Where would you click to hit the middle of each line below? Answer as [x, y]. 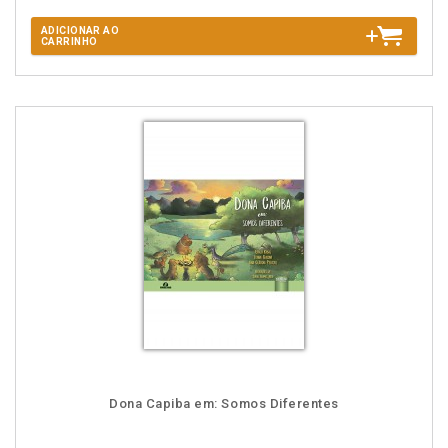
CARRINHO [69, 41]
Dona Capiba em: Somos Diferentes [224, 403]
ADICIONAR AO [80, 30]
